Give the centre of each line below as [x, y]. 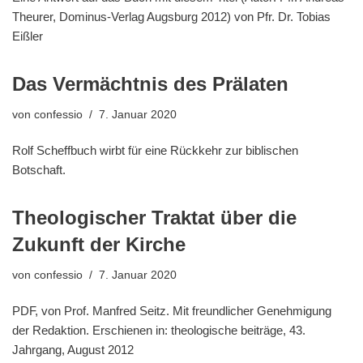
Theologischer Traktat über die [154, 218]
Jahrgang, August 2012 [73, 350]
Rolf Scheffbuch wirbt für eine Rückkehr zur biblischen [155, 151]
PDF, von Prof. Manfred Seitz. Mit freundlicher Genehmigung [172, 311]
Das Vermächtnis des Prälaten [150, 84]
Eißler [28, 36]
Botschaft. [39, 170]
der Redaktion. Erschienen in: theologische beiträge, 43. [159, 331]
